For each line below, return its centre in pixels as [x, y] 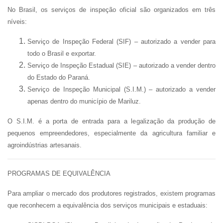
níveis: [17, 22]
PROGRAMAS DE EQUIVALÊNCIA [59, 173]
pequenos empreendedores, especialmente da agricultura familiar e [111, 133]
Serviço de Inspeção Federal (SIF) [79, 42]
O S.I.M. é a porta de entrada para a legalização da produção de [111, 121]
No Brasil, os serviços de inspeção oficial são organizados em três [111, 10]
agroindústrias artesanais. [45, 145]
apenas [39, 101]
